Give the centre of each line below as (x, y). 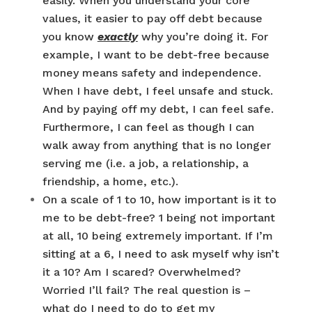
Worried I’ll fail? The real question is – (146, 290)
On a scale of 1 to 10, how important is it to (159, 200)
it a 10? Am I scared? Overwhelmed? (141, 272)
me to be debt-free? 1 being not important (158, 218)
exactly (117, 37)
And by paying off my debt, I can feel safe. (158, 109)
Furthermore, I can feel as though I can (148, 127)
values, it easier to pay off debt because (152, 18)
